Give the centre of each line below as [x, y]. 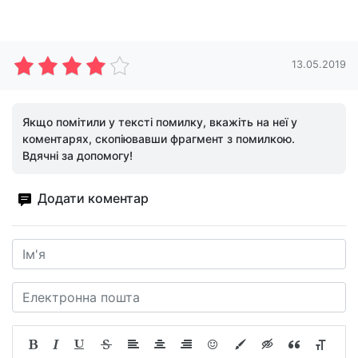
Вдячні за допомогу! [78, 155]
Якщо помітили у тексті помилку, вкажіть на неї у [160, 122]
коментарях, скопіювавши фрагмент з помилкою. [159, 139]
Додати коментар [93, 199]
